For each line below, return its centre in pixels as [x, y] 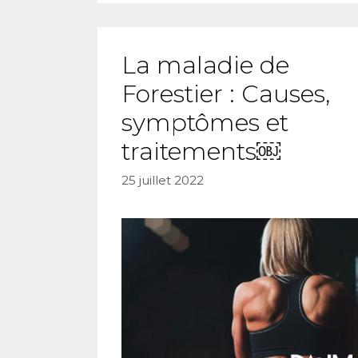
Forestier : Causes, [226, 93]
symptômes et [205, 122]
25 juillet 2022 [163, 181]
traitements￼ [201, 151]
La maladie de [205, 65]
